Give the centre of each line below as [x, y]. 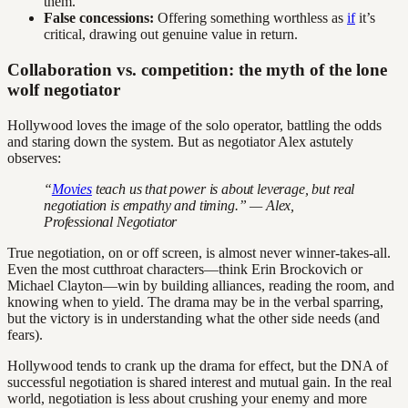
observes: [34, 158]
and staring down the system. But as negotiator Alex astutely [180, 141]
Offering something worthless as [250, 18]
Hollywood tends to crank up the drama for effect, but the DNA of [198, 365]
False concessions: [99, 18]
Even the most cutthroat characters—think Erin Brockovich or [185, 269]
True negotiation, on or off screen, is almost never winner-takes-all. [199, 252]
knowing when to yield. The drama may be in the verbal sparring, [195, 301]
